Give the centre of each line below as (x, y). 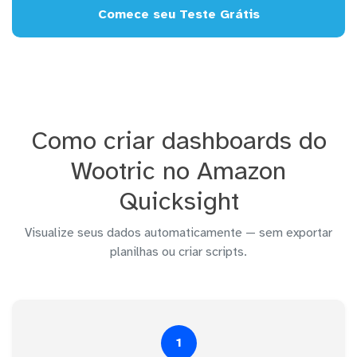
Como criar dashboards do (178, 140)
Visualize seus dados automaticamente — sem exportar (178, 232)
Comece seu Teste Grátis (178, 14)
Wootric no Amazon (178, 171)
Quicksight (178, 201)
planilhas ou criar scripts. (178, 251)
